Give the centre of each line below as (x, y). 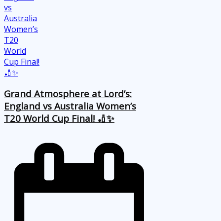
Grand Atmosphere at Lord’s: (68, 93)
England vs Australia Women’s (70, 106)
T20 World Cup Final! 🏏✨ (59, 118)
